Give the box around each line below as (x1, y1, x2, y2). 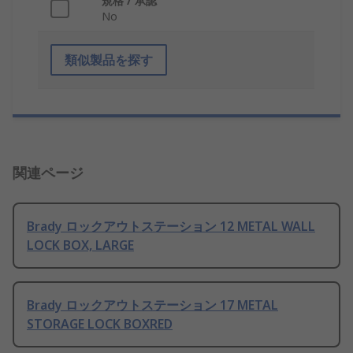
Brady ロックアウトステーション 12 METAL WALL (27, 217, 315, 236)
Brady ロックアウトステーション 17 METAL (27, 296, 278, 314)
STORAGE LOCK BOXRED (27, 315, 173, 333)
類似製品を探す (65, 51, 153, 69)
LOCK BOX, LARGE (27, 236, 134, 255)
